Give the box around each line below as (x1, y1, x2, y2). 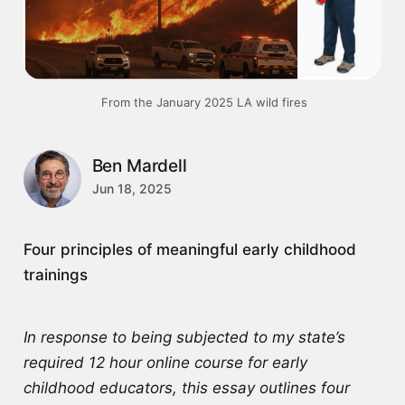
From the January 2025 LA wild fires (100, 94, 307, 109)
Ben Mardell (91, 155, 187, 177)
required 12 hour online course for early (23, 353, 307, 372)
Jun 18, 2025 (91, 181, 172, 197)
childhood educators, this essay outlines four (23, 378, 350, 397)
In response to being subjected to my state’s (23, 327, 345, 346)
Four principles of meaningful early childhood (23, 240, 356, 259)
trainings (23, 265, 88, 284)
